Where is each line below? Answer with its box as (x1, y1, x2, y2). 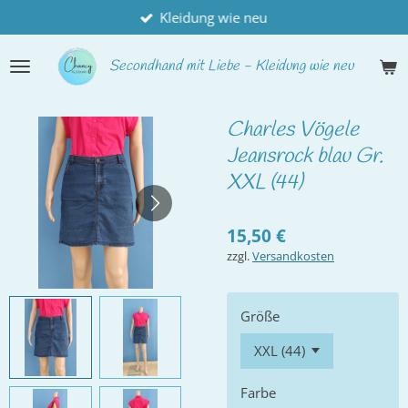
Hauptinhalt (8, 30, 82, 46)
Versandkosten (252, 249, 334, 264)
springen (8, 50, 65, 66)
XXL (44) (227, 168, 303, 197)
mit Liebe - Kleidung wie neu (182, 56, 353, 76)
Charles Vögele (227, 116, 359, 144)
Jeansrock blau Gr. (227, 142, 383, 170)
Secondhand (109, 56, 182, 76)
